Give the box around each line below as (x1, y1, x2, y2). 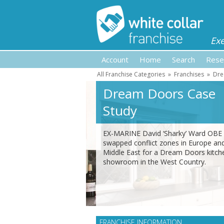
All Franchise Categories (97, 70, 165, 78)
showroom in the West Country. (103, 157, 206, 166)
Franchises (174, 70, 204, 78)
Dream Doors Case (103, 84, 215, 102)
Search (172, 54, 195, 64)
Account (101, 54, 128, 64)
